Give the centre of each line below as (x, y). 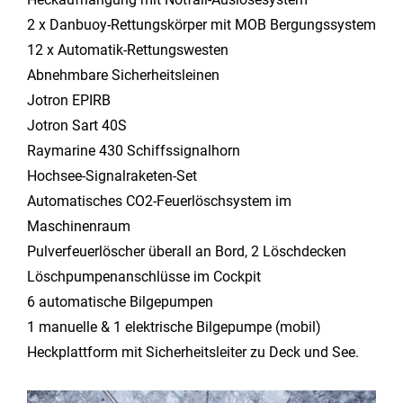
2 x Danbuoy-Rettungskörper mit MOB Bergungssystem (201, 25)
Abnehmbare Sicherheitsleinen (123, 76)
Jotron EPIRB (69, 101)
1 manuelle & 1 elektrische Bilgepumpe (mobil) (174, 327)
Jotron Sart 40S (77, 126)
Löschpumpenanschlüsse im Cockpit (144, 277)
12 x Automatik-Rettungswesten (128, 50)
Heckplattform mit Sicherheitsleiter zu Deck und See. (193, 353)
